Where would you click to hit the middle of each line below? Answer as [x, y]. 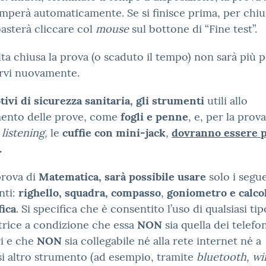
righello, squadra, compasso [90, 193]
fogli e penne [154, 117]
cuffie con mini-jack [114, 133]
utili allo [226, 101]
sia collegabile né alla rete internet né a [163, 241]
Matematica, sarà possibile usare [122, 177]
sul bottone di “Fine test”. [193, 29]
